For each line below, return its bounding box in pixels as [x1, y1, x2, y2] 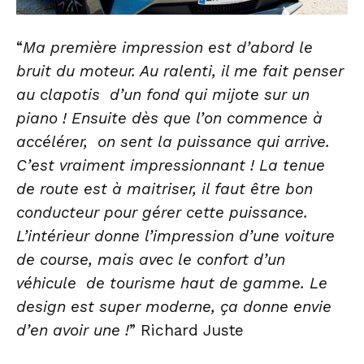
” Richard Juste [129, 321, 244, 340]
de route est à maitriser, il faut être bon [16, 180, 313, 199]
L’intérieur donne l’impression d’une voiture [16, 227, 335, 246]
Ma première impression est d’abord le [23, 38, 313, 58]
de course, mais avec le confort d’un [16, 250, 285, 270]
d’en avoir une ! [16, 321, 129, 340]
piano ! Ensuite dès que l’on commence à [16, 109, 323, 128]
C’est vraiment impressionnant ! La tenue [16, 156, 325, 175]
